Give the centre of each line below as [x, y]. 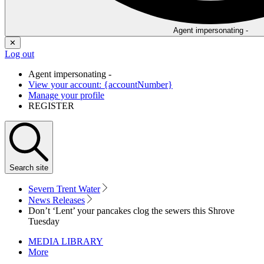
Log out [19, 54]
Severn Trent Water [64, 189]
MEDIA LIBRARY [66, 242]
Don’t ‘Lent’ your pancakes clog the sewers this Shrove [131, 211]
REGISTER [51, 106]
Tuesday [44, 222]
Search [22, 168]
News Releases [57, 200]
